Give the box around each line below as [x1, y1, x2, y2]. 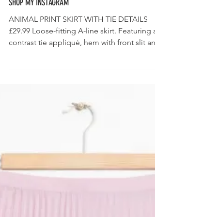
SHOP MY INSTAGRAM [9, 20, 69, 31]
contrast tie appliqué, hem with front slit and [9, 61, 160, 70]
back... [9, 73, 31, 82]
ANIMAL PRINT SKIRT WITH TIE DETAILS [9, 38, 148, 47]
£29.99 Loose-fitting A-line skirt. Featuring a [9, 49, 157, 59]
